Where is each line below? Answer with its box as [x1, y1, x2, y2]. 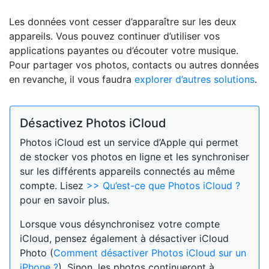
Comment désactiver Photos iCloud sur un [53, 246, 246, 259]
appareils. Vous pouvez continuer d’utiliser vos [9, 29, 220, 42]
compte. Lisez [20, 179, 86, 192]
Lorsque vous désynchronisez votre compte [20, 217, 220, 230]
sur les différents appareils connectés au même [20, 165, 235, 177]
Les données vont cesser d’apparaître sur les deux [9, 15, 237, 28]
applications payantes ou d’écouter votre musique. [9, 44, 238, 56]
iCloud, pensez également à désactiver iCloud [20, 232, 229, 244]
